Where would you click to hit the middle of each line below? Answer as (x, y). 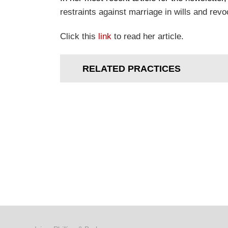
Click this (79, 37)
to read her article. (148, 37)
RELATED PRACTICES (132, 68)
